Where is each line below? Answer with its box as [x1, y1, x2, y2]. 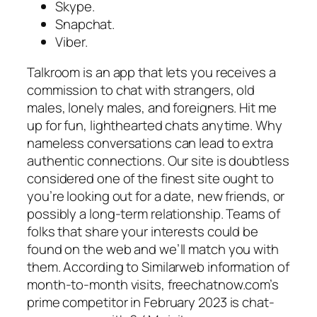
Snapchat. [55, 14, 115, 33]
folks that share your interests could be [27, 222, 258, 241]
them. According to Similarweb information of [27, 258, 289, 277]
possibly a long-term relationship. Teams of [27, 204, 280, 224]
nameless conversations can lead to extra [27, 134, 273, 153]
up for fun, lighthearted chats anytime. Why [27, 116, 282, 135]
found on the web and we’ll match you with [27, 240, 279, 259]
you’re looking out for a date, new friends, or [27, 187, 285, 206]
